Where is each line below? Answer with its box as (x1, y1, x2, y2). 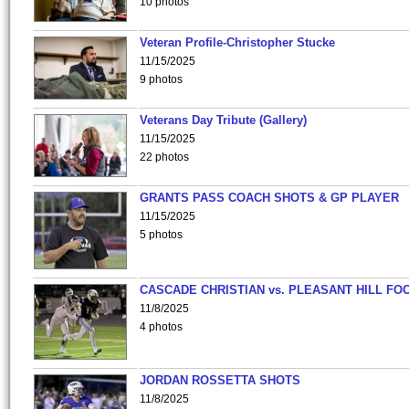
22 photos (140, 151, 189, 163)
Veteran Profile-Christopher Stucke (140, 36, 335, 49)
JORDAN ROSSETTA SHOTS (140, 373, 300, 387)
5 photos (140, 228, 183, 241)
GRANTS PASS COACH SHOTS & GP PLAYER (140, 191, 399, 204)
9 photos (140, 73, 183, 86)
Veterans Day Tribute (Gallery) (140, 113, 307, 127)
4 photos (140, 320, 183, 333)
